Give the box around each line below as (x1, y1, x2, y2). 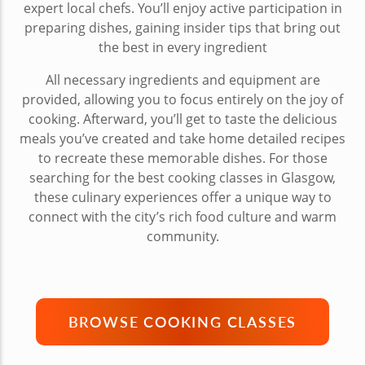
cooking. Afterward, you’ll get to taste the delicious (28, 109, 337, 128)
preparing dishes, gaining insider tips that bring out (24, 18, 341, 37)
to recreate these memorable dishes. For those (37, 148, 328, 167)
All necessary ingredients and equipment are (45, 70, 320, 89)
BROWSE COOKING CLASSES (68, 310, 297, 332)
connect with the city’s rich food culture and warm (29, 207, 336, 226)
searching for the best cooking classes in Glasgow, (29, 168, 336, 187)
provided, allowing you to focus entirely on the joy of (22, 90, 343, 108)
